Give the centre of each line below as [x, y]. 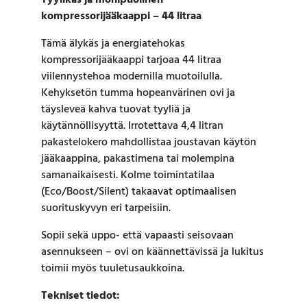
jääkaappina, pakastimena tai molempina [138, 159]
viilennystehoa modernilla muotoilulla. [132, 77]
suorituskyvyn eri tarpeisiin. [106, 209]
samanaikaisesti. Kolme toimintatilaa [128, 176]
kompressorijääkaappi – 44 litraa [121, 17]
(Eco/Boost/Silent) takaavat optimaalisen [139, 192]
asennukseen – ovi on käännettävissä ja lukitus [152, 253]
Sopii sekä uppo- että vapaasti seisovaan [137, 236]
